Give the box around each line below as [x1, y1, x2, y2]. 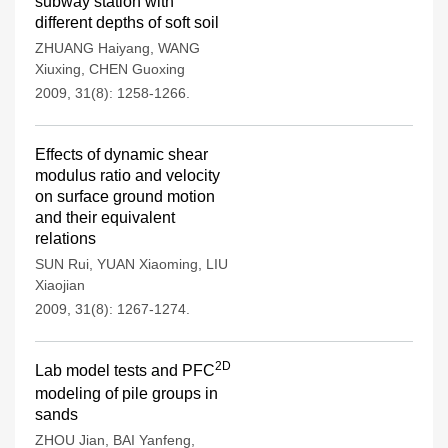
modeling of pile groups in [35, 385, 218, 402]
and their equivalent [35, 209, 175, 226]
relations [35, 230, 96, 247]
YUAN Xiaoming [97, 256, 198, 272]
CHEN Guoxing [89, 61, 185, 77]
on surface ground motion [35, 188, 215, 205]
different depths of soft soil [35, 14, 219, 31]
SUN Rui [35, 256, 89, 272]
